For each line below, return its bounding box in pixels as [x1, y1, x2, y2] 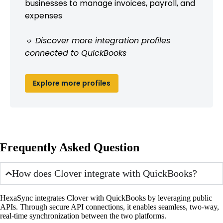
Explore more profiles [33, 78, 111, 88]
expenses [25, 9, 62, 21]
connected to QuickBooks [25, 47, 126, 59]
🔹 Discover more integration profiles [25, 34, 170, 46]
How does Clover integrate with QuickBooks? [12, 167, 198, 179]
